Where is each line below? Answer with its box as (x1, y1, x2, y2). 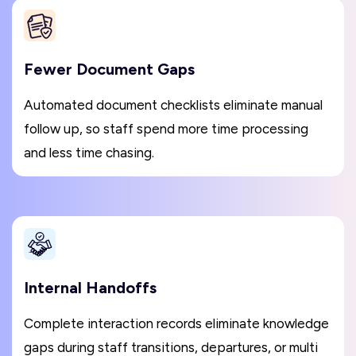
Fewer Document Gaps (24, 60, 195, 79)
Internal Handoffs (24, 278, 157, 298)
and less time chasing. (24, 145, 154, 161)
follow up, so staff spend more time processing (24, 121, 308, 137)
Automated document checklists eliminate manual (24, 97, 323, 114)
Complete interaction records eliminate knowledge (24, 315, 329, 332)
